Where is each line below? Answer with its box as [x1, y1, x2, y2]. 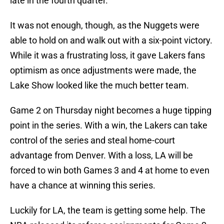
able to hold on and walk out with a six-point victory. [10, 35, 212, 46]
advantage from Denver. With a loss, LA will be [10, 150, 193, 161]
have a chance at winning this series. [10, 180, 155, 191]
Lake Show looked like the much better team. [10, 80, 189, 91]
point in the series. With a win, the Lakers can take [10, 120, 207, 131]
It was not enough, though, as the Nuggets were [10, 20, 199, 31]
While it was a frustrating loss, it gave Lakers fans [10, 50, 205, 61]
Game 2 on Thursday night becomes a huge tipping [10, 105, 211, 116]
